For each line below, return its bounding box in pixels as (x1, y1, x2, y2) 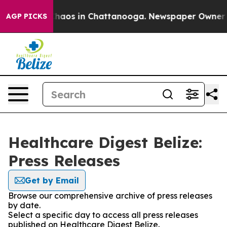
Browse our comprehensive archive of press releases (8, 191, 212, 201)
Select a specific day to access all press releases (8, 210, 198, 220)
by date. (8, 200, 41, 210)
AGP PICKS (6, 12, 47, 21)
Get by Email (25, 175, 79, 185)
